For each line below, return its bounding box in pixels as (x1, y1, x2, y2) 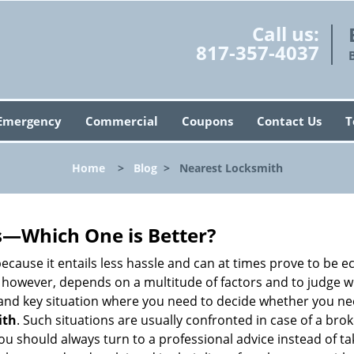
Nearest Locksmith (179, 160, 283, 175)
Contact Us (256, 113, 322, 129)
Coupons (181, 113, 233, 129)
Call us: (251, 21, 319, 47)
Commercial (85, 113, 158, 129)
